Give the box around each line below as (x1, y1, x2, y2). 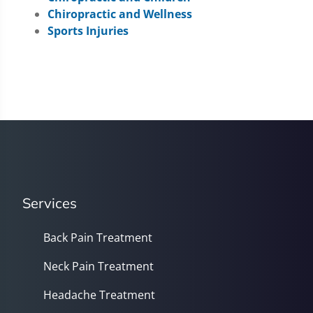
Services (22, 194, 77, 212)
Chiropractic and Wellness (48, 6, 192, 22)
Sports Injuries (48, 23, 129, 38)
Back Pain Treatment (43, 230, 152, 245)
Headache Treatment (43, 287, 155, 303)
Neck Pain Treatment (43, 259, 154, 274)
